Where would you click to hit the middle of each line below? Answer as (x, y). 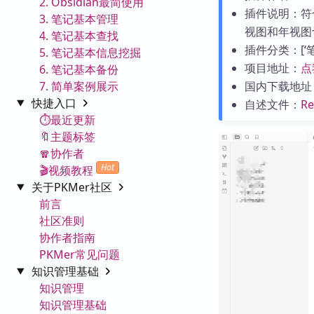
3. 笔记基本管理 (79, 19)
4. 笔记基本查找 (79, 35)
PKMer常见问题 (80, 254)
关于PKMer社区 (73, 187)
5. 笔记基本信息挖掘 (90, 52)
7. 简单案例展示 (79, 86)
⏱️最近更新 (67, 120)
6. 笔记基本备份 (79, 69)
